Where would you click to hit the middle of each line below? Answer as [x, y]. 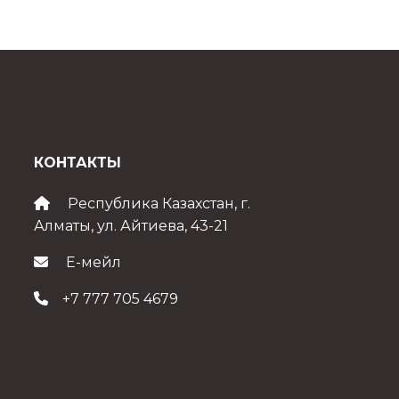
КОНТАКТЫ [78, 163]
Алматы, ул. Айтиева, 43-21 [131, 226]
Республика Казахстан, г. [158, 204]
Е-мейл [94, 263]
